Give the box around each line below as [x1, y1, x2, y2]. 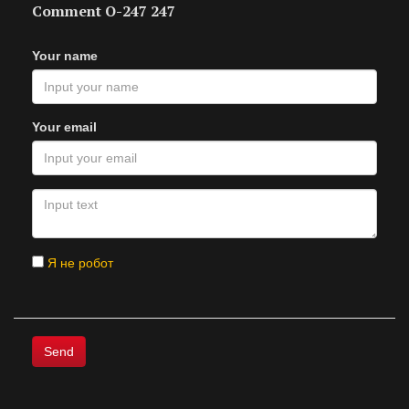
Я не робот [44, 256, 113, 270]
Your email [32, 120, 97, 134]
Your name [32, 48, 98, 63]
